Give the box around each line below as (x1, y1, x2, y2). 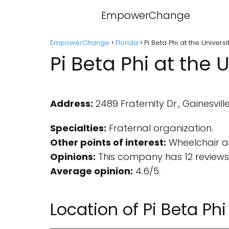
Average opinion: (50, 165, 133, 177)
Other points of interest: (50, 136, 166, 149)
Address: (50, 97, 93, 110)
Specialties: (50, 122, 106, 134)
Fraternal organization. (106, 122, 213, 134)
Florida (116, 38, 138, 48)
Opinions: (50, 150, 96, 163)
